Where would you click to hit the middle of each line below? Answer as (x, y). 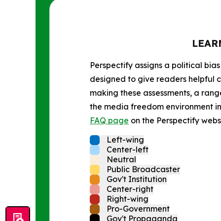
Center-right (130, 189)
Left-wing (125, 140)
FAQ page (109, 121)
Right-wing (128, 199)
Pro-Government (138, 209)
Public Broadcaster (143, 169)
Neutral (121, 160)
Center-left (128, 150)
